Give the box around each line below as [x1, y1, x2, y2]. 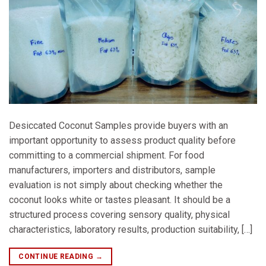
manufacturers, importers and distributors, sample [9, 164, 216, 176]
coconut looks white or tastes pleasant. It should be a [9, 194, 230, 206]
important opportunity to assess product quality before [9, 135, 236, 147]
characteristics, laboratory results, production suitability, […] [9, 224, 252, 236]
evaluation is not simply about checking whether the [9, 179, 223, 191]
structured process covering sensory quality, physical [9, 209, 230, 221]
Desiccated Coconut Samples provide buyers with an [9, 120, 228, 132]
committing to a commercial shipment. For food [9, 150, 204, 161]
